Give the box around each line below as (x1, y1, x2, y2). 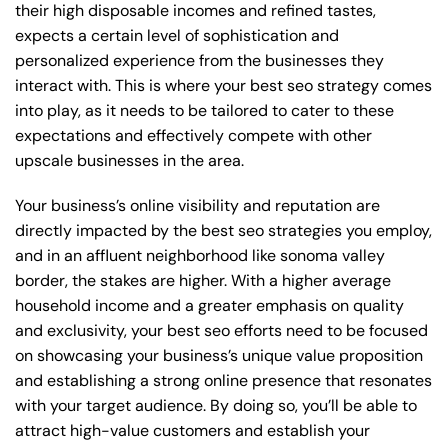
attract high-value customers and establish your (15, 420, 370, 442)
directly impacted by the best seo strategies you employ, (15, 220, 432, 242)
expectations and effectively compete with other (15, 124, 372, 146)
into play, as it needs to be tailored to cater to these (15, 99, 394, 121)
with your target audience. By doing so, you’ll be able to (15, 395, 417, 417)
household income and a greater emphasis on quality (15, 295, 404, 317)
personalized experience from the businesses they (15, 49, 384, 71)
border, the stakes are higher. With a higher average (15, 270, 391, 292)
